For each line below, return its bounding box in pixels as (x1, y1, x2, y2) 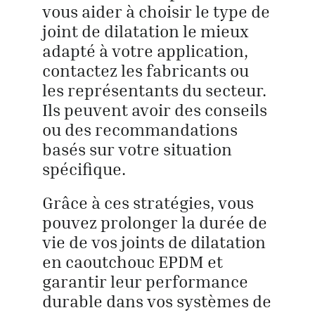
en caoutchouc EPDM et (41, 251, 223, 271)
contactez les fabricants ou (41, 60, 249, 80)
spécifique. (41, 158, 126, 179)
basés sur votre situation (41, 139, 232, 159)
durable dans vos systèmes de (41, 290, 271, 311)
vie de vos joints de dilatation (41, 231, 266, 252)
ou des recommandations (41, 119, 238, 139)
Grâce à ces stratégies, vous (41, 192, 254, 212)
